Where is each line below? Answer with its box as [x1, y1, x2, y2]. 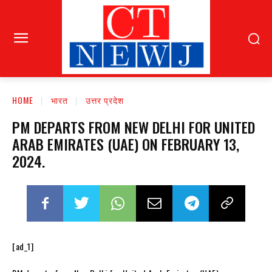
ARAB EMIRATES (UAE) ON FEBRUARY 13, [12, 133, 239, 155]
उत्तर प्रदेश [86, 93, 124, 107]
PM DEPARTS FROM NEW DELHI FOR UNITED [12, 116, 255, 138]
